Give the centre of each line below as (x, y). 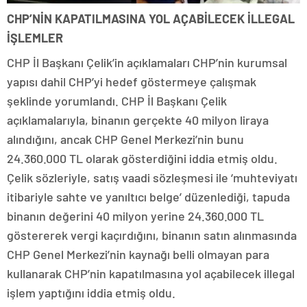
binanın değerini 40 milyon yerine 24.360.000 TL (135, 216)
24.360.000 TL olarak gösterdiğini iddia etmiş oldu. (142, 159)
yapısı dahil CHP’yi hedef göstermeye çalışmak (132, 82)
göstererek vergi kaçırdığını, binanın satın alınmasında (152, 235)
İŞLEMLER (35, 38)
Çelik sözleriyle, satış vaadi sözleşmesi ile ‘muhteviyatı (152, 178)
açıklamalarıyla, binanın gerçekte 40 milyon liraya (138, 120)
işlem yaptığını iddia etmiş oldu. (91, 293)
